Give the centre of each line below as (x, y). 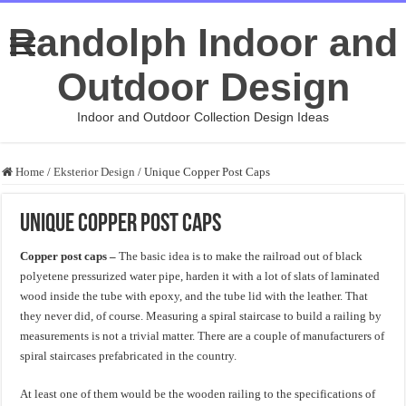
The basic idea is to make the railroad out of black (240, 256)
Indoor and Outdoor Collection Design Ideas (203, 117)
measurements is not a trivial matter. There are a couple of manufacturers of (203, 336)
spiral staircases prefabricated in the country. (129, 356)
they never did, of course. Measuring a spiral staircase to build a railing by (201, 316)
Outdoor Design (203, 87)
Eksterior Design (95, 172)
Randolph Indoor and (203, 43)
